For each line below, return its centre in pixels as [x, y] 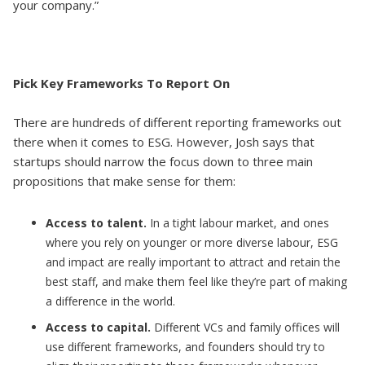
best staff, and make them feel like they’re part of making [196, 281]
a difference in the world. [110, 301]
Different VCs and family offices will [247, 327]
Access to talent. [96, 223]
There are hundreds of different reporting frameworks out [177, 122]
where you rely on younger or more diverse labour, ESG [192, 242]
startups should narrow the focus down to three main [163, 161]
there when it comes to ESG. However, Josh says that [164, 142]
